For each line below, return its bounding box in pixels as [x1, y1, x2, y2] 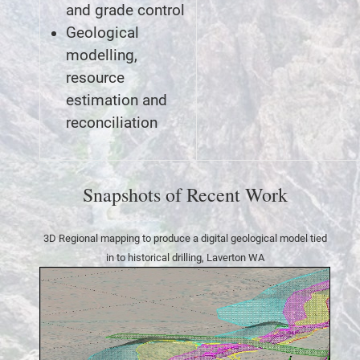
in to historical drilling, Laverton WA [105, 251, 264, 264]
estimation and [66, 91, 167, 109]
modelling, [66, 46, 137, 64]
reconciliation [66, 113, 157, 132]
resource [66, 68, 125, 87]
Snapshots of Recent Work [82, 181, 288, 207]
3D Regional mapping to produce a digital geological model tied [43, 231, 327, 244]
